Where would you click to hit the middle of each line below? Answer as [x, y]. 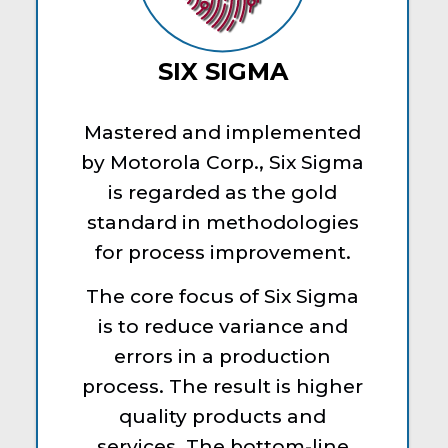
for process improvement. [222, 252]
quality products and [223, 417]
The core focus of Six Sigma [223, 297]
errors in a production [223, 357]
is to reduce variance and [222, 327]
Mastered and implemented [223, 132]
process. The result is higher [223, 387]
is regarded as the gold [223, 192]
